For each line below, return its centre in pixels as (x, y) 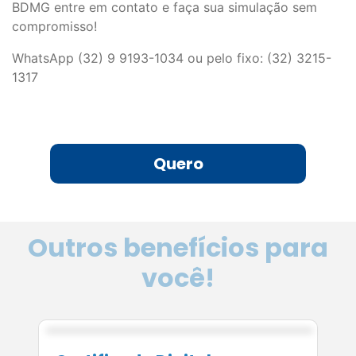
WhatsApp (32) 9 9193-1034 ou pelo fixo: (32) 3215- (172, 58)
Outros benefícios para (178, 247)
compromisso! (54, 27)
